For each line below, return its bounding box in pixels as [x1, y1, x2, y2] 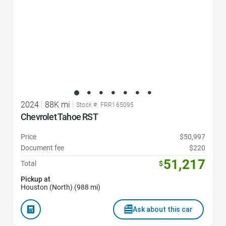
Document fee [21, 143, 64, 152]
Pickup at [21, 175, 50, 183]
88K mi [45, 99, 70, 109]
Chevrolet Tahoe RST [21, 111, 98, 122]
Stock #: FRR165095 [76, 101, 134, 108]
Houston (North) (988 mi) [21, 183, 100, 191]
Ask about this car [133, 205, 193, 213]
